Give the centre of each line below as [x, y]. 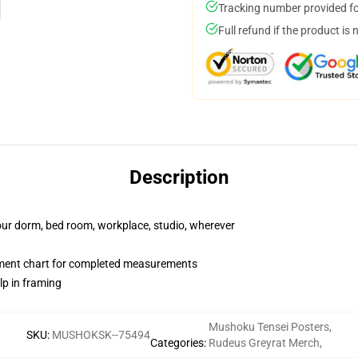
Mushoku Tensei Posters [269, 327]
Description [179, 177]
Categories [177, 343]
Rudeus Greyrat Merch [264, 343]
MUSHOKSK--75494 [101, 335]
